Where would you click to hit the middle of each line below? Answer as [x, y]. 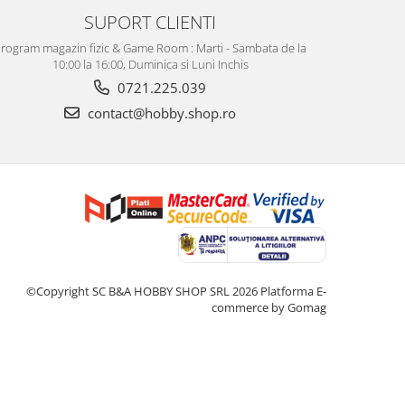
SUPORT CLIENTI [150, 22]
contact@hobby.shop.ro [160, 113]
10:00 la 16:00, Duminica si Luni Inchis [150, 64]
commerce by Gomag [269, 307]
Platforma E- [293, 291]
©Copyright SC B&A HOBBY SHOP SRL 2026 [143, 291]
